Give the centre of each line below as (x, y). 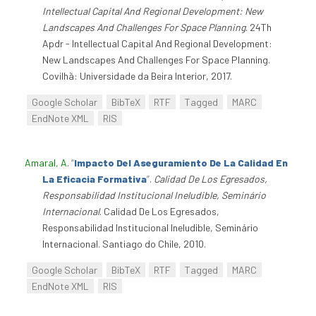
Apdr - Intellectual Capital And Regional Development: (157, 44)
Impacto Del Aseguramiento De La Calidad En (181, 163)
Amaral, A (46, 163)
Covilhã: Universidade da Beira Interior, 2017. (137, 76)
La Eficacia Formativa (95, 179)
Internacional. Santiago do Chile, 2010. (124, 244)
